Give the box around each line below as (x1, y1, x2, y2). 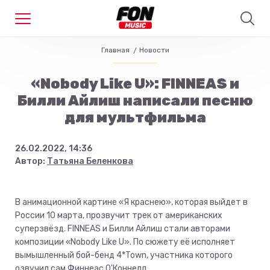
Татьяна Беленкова (47, 156, 133, 166)
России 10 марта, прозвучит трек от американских (15, 210, 222, 221)
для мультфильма (64, 109, 206, 126)
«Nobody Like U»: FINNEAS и (31, 75, 239, 92)
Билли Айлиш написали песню (17, 92, 253, 109)
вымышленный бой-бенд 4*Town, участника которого (15, 250, 233, 260)
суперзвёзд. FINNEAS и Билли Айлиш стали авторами (15, 224, 230, 234)
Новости (139, 46, 169, 54)
